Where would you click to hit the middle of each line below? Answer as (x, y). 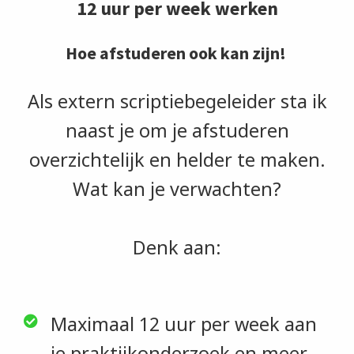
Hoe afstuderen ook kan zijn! (177, 53)
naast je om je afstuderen (177, 130)
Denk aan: (177, 247)
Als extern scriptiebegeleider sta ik (177, 101)
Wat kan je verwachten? (177, 188)
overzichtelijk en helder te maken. (177, 159)
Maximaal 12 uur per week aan (183, 324)
